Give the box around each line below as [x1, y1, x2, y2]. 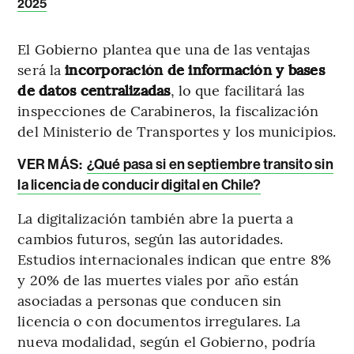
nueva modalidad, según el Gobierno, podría [17, 330, 316, 351]
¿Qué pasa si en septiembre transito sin [86, 155, 333, 173]
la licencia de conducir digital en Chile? [17, 175, 262, 194]
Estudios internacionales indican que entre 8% [17, 248, 331, 269]
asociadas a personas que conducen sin [17, 289, 282, 310]
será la [17, 58, 66, 79]
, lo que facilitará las [170, 79, 304, 100]
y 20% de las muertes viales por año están [17, 269, 299, 289]
